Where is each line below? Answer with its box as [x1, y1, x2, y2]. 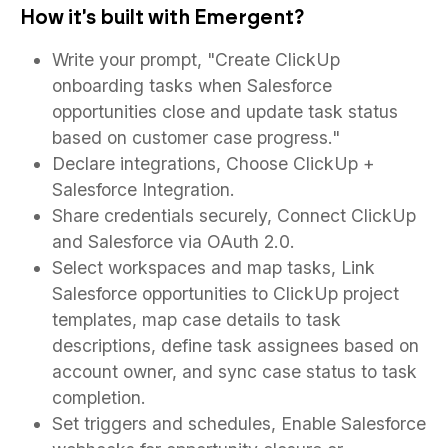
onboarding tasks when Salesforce [52, 74, 332, 96]
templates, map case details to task [52, 308, 341, 330]
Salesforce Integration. [52, 178, 235, 200]
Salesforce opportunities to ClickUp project [52, 282, 399, 304]
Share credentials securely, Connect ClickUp [52, 204, 416, 226]
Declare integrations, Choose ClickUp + [52, 152, 375, 174]
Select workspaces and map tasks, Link [52, 256, 375, 278]
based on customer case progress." [52, 126, 340, 148]
